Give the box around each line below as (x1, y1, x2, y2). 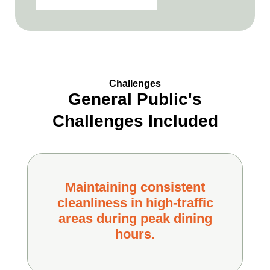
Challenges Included (52, 111, 218, 130)
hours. (115, 227, 155, 242)
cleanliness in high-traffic (57, 195, 213, 210)
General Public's (68, 90, 202, 108)
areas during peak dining (58, 211, 212, 226)
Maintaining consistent (65, 180, 205, 195)
